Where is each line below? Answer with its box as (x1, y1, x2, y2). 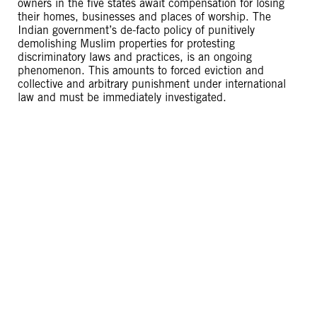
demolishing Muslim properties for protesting (18, 37, 235, 50)
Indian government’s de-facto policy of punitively (18, 23, 255, 37)
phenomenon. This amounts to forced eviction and (18, 64, 264, 77)
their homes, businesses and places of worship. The (18, 10, 271, 23)
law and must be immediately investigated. (18, 91, 226, 104)
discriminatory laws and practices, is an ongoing (18, 50, 252, 64)
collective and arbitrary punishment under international (18, 77, 286, 91)
